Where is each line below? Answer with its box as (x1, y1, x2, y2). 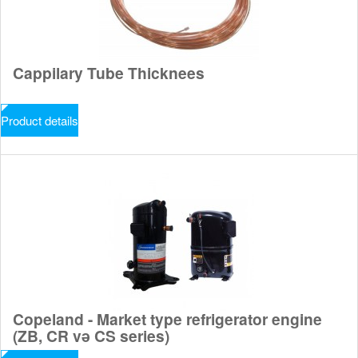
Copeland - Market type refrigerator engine (13, 308, 322, 330)
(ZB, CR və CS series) (13, 324, 169, 347)
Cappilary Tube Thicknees (13, 62, 205, 84)
